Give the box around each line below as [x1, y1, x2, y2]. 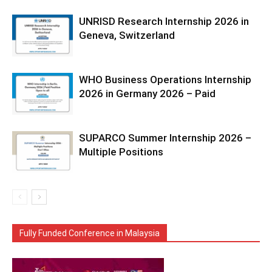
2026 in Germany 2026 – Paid [79, 87, 216, 100]
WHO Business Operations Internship [79, 73, 251, 86]
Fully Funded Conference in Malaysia [19, 228, 160, 238]
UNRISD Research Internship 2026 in [79, 15, 249, 27]
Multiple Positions [79, 146, 163, 158]
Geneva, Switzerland [79, 29, 175, 41]
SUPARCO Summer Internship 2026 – [79, 132, 251, 144]
